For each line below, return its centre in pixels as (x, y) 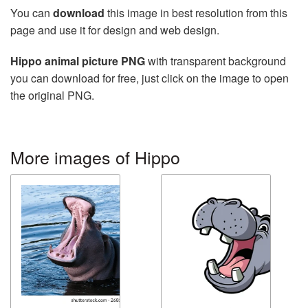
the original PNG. (52, 95)
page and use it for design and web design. (115, 30)
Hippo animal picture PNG (78, 60)
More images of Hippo (95, 156)
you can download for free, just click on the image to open (150, 78)
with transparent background (216, 60)
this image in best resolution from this (196, 12)
